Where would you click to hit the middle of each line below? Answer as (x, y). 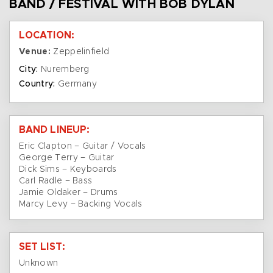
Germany (76, 84)
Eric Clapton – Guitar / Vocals (83, 147)
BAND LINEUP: (55, 130)
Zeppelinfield (80, 52)
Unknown (39, 264)
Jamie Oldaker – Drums (69, 193)
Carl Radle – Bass (56, 181)
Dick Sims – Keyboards (68, 170)
